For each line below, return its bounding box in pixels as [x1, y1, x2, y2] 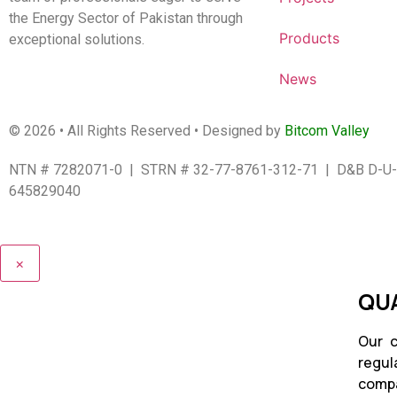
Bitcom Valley [284, 121, 370, 139]
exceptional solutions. [9, 31, 144, 49]
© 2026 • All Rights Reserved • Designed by [9, 121, 284, 139]
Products [279, 29, 339, 48]
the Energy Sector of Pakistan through [9, 10, 243, 27]
